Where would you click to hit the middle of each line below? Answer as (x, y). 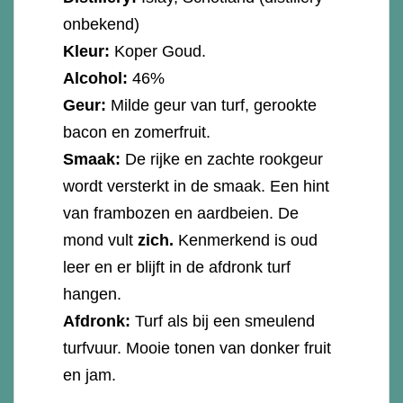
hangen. (95, 294)
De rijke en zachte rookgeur (222, 159)
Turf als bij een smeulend (223, 321)
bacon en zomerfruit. (139, 132)
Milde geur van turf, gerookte (212, 105)
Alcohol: (96, 78)
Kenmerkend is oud (246, 240)
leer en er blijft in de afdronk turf (177, 267)
